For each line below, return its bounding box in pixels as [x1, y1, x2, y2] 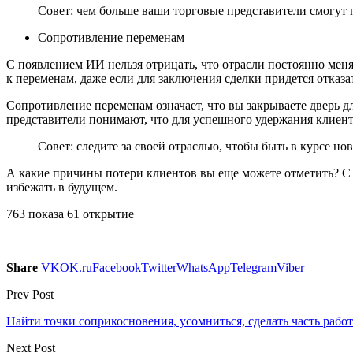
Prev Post [6, 287, 54, 301]
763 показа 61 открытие [6, 206, 134, 221]
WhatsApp [176, 260, 230, 274]
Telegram [230, 260, 277, 274]
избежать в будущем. [6, 180, 117, 194]
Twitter [141, 260, 176, 274]
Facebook [92, 260, 141, 274]
